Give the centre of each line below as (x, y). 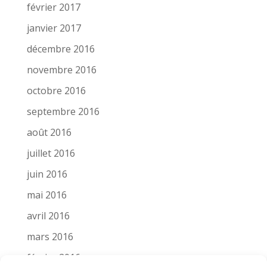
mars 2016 (50, 237)
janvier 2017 (54, 28)
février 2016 (53, 258)
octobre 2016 (56, 91)
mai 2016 (46, 195)
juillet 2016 (51, 153)
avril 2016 (48, 216)
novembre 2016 (61, 70)
